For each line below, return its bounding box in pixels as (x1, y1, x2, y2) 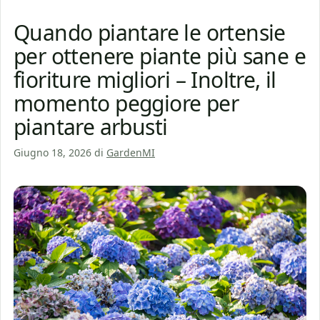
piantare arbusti (14, 111, 168, 141)
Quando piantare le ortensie (14, 17, 286, 47)
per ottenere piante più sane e (14, 41, 306, 71)
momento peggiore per (14, 88, 239, 118)
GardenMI (106, 145, 155, 159)
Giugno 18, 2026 (14, 145, 91, 159)
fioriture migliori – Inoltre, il (14, 64, 276, 94)
